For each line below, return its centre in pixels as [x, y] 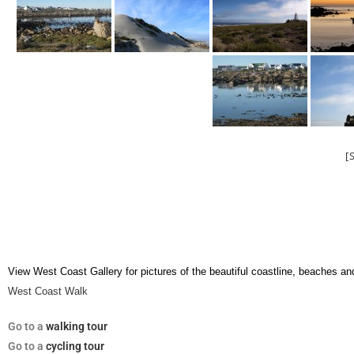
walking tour [77, 326]
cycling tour [75, 346]
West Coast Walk [48, 291]
